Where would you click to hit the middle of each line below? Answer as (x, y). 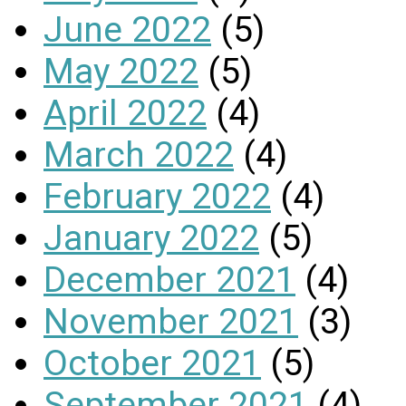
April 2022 (125, 113)
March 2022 (139, 155)
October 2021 (152, 363)
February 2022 (157, 196)
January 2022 (151, 238)
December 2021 (169, 280)
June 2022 (127, 29)
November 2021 (171, 321)
